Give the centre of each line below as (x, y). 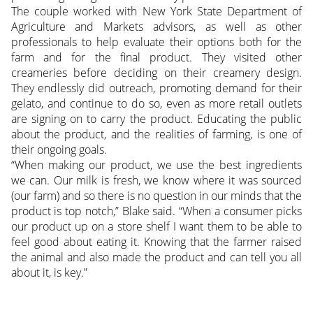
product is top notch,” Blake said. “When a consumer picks (156, 211)
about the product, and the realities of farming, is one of (156, 134)
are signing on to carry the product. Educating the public (156, 119)
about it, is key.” (49, 273)
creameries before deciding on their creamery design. (156, 73)
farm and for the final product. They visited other (156, 58)
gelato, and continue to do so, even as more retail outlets (156, 104)
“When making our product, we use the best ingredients (156, 165)
